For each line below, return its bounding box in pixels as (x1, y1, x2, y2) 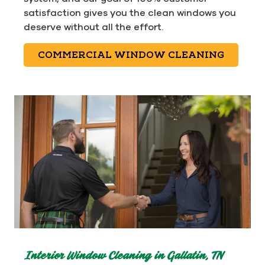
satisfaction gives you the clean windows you (24, 7, 236, 18)
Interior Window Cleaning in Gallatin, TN (24, 250, 223, 263)
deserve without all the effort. (24, 21, 163, 32)
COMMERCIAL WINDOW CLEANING (38, 49, 224, 61)
